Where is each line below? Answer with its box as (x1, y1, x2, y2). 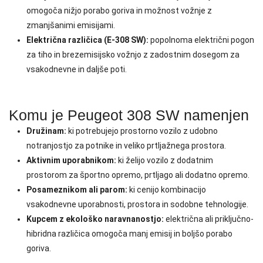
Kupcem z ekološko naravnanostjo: (26, 214, 164, 224)
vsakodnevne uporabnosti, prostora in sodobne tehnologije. (26, 199, 248, 209)
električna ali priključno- (164, 214, 254, 224)
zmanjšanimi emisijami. (26, 20, 115, 30)
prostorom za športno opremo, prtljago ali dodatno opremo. (26, 170, 249, 180)
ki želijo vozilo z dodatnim (116, 155, 213, 165)
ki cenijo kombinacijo (127, 184, 206, 194)
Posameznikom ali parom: (26, 184, 127, 194)
